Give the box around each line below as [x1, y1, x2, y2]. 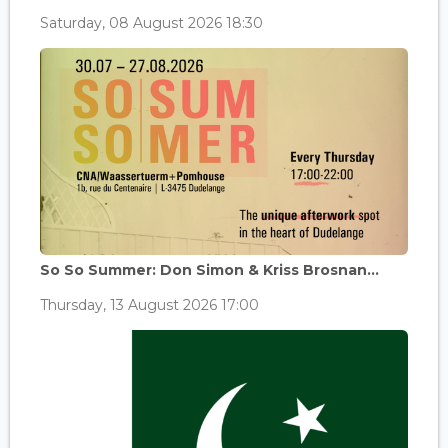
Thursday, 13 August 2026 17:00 [40, 296, 259, 315]
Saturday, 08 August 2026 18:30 [40, 14, 263, 33]
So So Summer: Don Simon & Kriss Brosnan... [40, 261, 379, 280]
